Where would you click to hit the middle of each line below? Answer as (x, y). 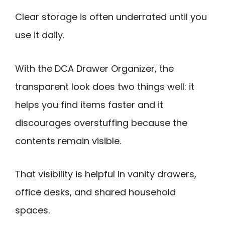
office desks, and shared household (95, 192)
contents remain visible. (68, 141)
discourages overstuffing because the (101, 123)
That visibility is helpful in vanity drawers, (106, 174)
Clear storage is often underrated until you (111, 17)
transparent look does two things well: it (105, 86)
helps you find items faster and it (89, 104)
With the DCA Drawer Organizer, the (94, 68)
